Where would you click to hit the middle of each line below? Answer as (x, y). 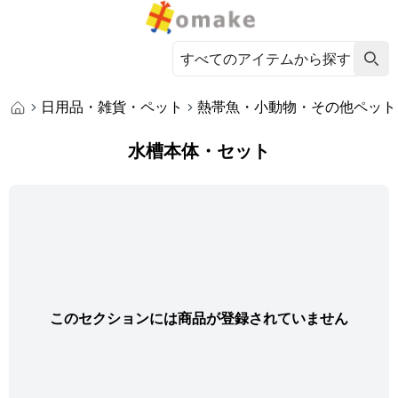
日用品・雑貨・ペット (112, 107)
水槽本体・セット (199, 151)
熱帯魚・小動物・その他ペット (297, 107)
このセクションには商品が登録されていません (199, 318)
